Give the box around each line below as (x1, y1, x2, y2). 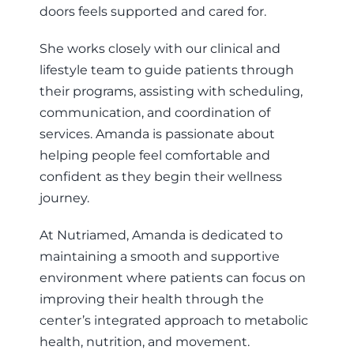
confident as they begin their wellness (39, 169, 282, 185)
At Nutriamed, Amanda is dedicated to (39, 228, 283, 243)
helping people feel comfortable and (39, 148, 270, 164)
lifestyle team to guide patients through (39, 62, 294, 78)
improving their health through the (39, 292, 264, 307)
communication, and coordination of (39, 105, 270, 121)
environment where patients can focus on (39, 270, 306, 286)
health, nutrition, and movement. (39, 334, 250, 350)
